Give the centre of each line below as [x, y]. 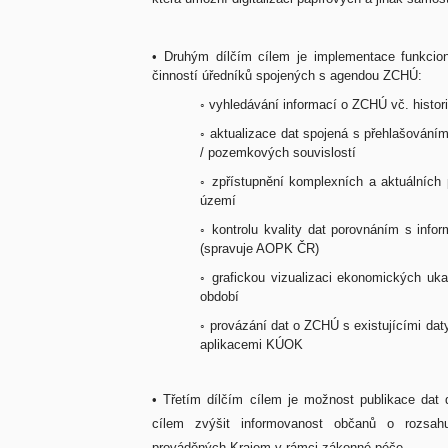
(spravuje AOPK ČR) [262, 248]
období [222, 296]
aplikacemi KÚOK [254, 344]
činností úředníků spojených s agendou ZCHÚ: [289, 75]
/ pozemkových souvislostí [280, 152]
